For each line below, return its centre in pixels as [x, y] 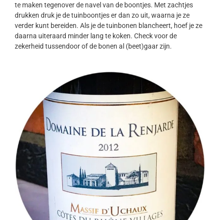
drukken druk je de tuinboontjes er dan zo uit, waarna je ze [102, 15]
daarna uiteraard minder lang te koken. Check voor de [96, 36]
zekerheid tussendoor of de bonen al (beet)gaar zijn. [93, 46]
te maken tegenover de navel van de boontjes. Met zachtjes [104, 5]
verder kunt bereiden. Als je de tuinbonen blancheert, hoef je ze [109, 26]
